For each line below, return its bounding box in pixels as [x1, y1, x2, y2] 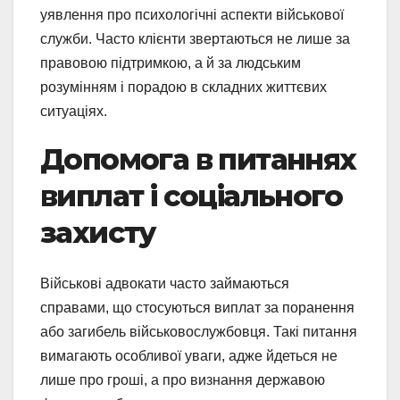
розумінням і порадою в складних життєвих [40, 79, 327, 96]
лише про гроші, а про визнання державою [40, 371, 325, 387]
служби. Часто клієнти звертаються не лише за [40, 31, 350, 47]
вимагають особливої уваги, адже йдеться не [40, 347, 337, 363]
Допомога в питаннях [40, 142, 356, 178]
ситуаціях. [40, 104, 107, 120]
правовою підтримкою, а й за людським [40, 55, 301, 71]
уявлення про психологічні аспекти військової [40, 7, 344, 23]
